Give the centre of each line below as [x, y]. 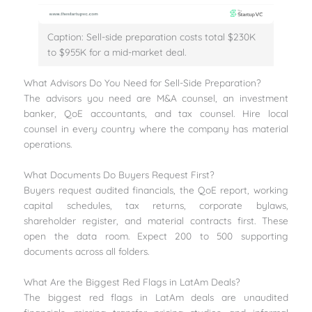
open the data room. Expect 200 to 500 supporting [156, 236]
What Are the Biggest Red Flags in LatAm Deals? [132, 281]
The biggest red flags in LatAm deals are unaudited [156, 297]
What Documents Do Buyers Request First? [119, 175]
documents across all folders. [87, 251]
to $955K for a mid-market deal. [117, 52]
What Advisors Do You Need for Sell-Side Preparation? [143, 83]
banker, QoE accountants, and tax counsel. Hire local [156, 114]
